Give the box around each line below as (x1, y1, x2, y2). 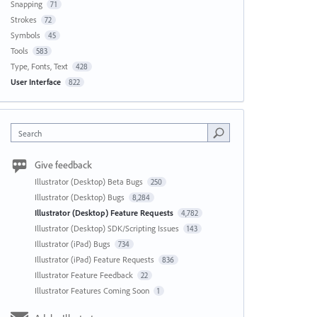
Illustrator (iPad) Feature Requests (34, 254, 156, 265)
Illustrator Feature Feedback (34, 270, 135, 280)
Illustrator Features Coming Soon (34, 285, 151, 296)
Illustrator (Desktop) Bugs (34, 192, 127, 202)
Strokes (10, 14, 37, 25)
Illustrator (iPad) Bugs (34, 238, 113, 249)
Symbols (10, 30, 40, 40)
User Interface (10, 76, 61, 87)
